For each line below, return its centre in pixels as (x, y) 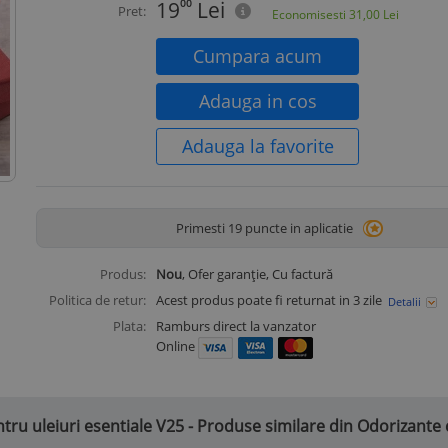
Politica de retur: (97, 300)
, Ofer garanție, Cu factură (257, 274)
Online (177, 346)
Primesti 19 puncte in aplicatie (264, 227)
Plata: (129, 326)
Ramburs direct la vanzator (236, 326)
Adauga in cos (257, 101)
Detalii (404, 301)
